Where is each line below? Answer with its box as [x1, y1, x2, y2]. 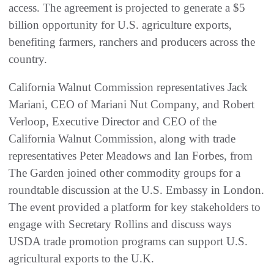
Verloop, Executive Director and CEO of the [9, 114, 217, 128]
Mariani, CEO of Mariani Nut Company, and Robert [9, 97, 254, 111]
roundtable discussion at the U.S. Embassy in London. [9, 183, 264, 196]
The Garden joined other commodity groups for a [9, 166, 240, 179]
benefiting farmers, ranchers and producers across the [9, 35, 255, 48]
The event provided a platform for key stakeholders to [9, 200, 261, 213]
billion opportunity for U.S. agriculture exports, [9, 18, 232, 31]
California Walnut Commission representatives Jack [9, 80, 248, 94]
